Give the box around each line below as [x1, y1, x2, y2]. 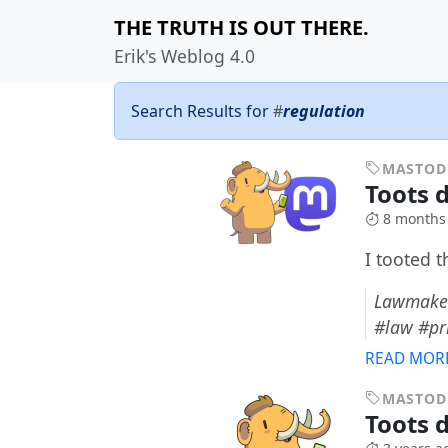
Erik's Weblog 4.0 [114, 44, 255, 68]
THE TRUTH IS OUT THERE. [114, 14, 369, 41]
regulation [283, 100, 365, 122]
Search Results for [131, 100, 273, 122]
